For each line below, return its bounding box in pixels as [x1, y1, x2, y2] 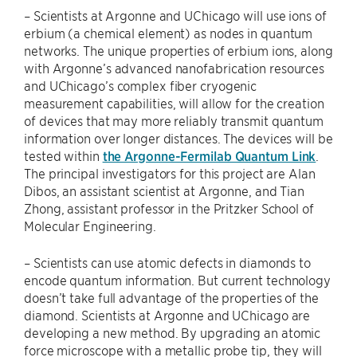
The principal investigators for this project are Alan [24, 165, 316, 182]
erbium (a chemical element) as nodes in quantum [24, 25, 313, 41]
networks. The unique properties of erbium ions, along [24, 42, 333, 59]
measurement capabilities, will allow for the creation [24, 95, 324, 112]
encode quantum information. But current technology [24, 272, 331, 288]
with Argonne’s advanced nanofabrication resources [24, 60, 325, 76]
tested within [24, 147, 103, 164]
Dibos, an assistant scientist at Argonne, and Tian [24, 182, 304, 199]
